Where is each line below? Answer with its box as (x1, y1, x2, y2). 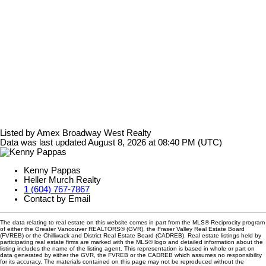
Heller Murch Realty (24, 175, 101, 185)
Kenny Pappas (24, 165, 81, 175)
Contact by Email (24, 194, 90, 204)
